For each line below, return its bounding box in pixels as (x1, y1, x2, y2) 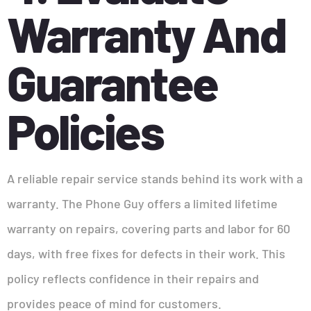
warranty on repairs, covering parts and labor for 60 (7, 220, 290, 236)
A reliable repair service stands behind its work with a (7, 170, 303, 186)
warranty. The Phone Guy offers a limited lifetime (7, 195, 278, 211)
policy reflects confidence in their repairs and (7, 270, 259, 286)
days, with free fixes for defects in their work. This (7, 245, 285, 261)
